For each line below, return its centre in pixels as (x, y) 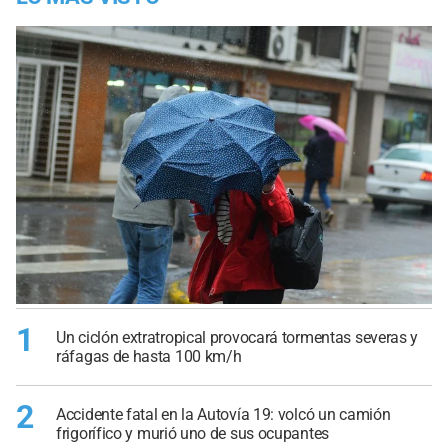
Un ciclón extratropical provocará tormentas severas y (237, 337)
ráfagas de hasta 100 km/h (149, 356)
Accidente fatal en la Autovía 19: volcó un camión (223, 415)
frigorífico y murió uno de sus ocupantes (192, 434)
